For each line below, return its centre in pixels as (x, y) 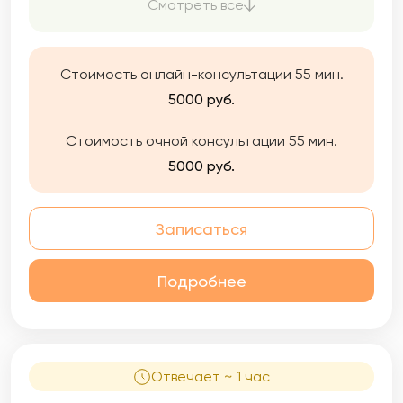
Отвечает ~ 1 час (210, 376)
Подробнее (201, 281)
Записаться (201, 228)
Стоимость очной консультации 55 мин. (201, 141)
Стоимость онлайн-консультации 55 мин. (201, 74)
